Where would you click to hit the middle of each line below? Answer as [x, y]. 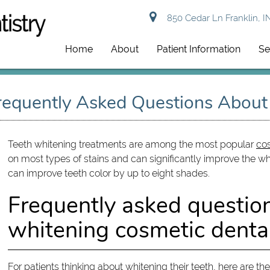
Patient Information [199, 49]
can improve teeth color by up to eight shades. [108, 173]
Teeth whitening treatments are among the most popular [132, 144]
